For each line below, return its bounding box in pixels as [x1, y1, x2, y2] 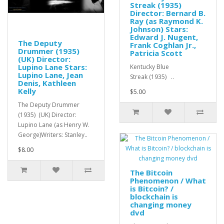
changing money [130, 199, 191, 210]
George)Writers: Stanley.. [18, 130, 87, 139]
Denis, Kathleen [18, 78, 76, 88]
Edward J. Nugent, [130, 32, 198, 42]
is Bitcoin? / [130, 183, 173, 194]
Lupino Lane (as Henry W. [18, 120, 89, 129]
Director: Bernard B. [130, 8, 205, 18]
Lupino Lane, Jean [18, 70, 83, 80]
